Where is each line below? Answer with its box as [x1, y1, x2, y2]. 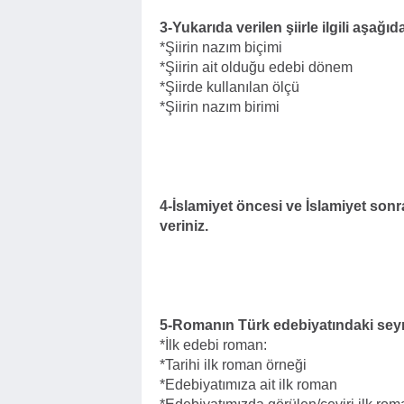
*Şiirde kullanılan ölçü [160, 79, 299, 95]
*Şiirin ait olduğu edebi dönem [160, 60, 353, 75]
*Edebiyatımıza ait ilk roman [160, 377, 337, 392]
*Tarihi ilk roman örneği [160, 357, 307, 372]
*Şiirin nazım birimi [160, 99, 280, 115]
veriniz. [160, 218, 208, 234]
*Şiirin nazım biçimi [160, 40, 282, 55]
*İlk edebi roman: [160, 337, 267, 353]
